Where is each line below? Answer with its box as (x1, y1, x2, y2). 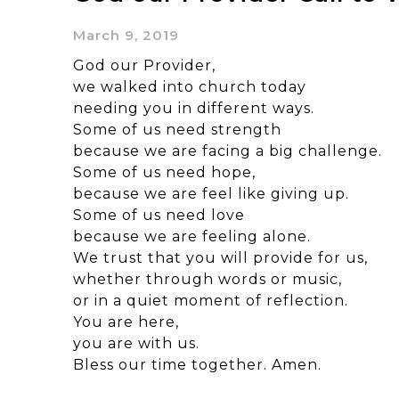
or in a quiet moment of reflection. (73, 291, 348, 309)
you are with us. (73, 334, 199, 352)
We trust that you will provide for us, (73, 248, 368, 266)
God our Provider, (73, 56, 216, 74)
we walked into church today (73, 77, 306, 95)
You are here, (73, 313, 179, 330)
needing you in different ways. (73, 99, 314, 117)
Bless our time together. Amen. (73, 355, 322, 373)
